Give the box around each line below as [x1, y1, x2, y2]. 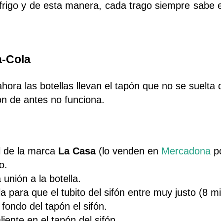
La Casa [58, 145, 96, 156]
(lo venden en [96, 145, 161, 156]
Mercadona [161, 145, 211, 156]
